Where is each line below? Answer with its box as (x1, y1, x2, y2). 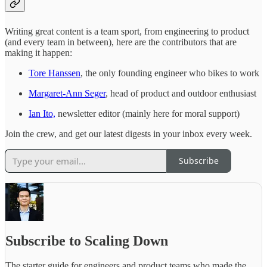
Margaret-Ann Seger (29, 88, 105, 98)
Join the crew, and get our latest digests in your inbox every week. (5, 128, 252, 139)
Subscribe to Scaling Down (5, 232, 168, 249)
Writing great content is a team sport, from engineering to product (5, 26, 249, 36)
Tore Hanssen (29, 67, 80, 78)
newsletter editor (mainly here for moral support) (55, 108, 240, 119)
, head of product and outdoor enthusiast (105, 88, 256, 98)
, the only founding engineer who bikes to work (80, 67, 259, 78)
